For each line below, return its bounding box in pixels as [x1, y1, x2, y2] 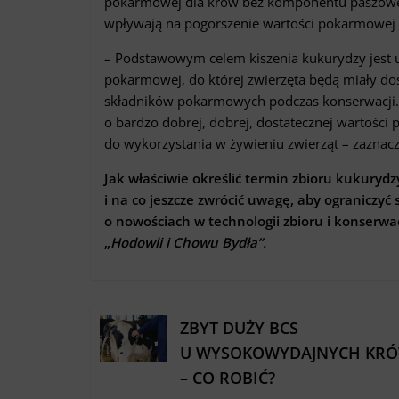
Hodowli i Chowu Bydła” [110, 232, 263, 251]
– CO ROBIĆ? [180, 366, 276, 388]
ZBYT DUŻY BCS [180, 316, 299, 338]
